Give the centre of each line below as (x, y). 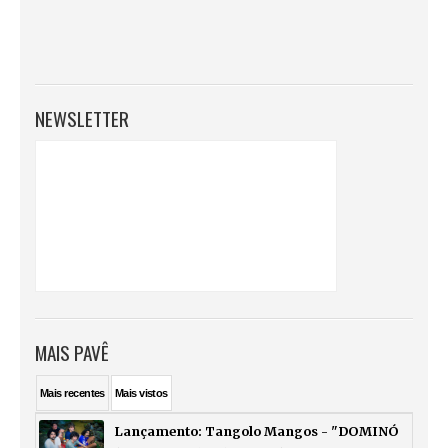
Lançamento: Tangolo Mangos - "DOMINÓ (256, 430)
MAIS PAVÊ (72, 352)
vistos (153, 392)
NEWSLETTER (82, 118)
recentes (84, 392)
